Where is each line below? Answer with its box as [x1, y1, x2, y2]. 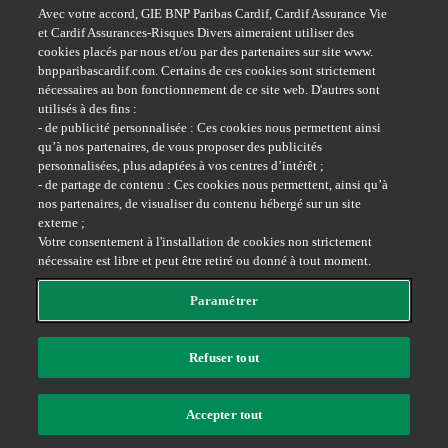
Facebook [352, 292, 414, 310]
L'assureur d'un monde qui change [8, 364, 224, 382]
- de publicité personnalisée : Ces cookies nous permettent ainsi [38, 120, 382, 135]
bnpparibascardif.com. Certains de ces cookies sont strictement [38, 63, 377, 78]
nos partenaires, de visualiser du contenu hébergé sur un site [38, 196, 362, 211]
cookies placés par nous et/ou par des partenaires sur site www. [38, 44, 374, 59]
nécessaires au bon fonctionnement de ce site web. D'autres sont [38, 82, 381, 97]
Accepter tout [185, 407, 263, 422]
